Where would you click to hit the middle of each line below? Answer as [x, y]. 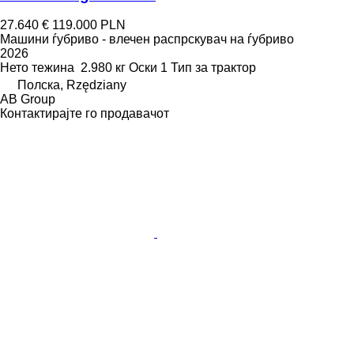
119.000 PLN [89, 25]
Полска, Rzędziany [72, 85]
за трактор [226, 68]
